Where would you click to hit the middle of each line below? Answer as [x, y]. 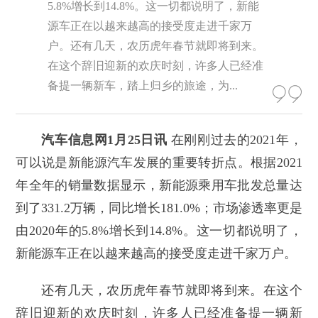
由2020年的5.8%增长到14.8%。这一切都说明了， [159, 231]
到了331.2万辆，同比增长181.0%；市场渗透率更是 [159, 208]
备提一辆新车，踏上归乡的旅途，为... [143, 86]
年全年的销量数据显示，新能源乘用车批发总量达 [159, 186]
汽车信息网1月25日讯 [104, 140]
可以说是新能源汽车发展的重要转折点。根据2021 [159, 163]
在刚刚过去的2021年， [235, 140]
